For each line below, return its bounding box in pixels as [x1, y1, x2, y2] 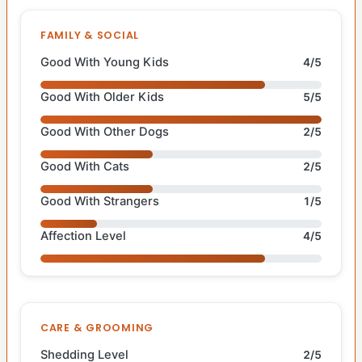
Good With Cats [40, 158, 129, 174]
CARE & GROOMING [40, 320, 154, 335]
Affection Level [40, 228, 126, 243]
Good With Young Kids [40, 54, 169, 69]
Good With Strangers [40, 193, 159, 208]
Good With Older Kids [40, 89, 164, 104]
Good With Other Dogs [40, 124, 169, 139]
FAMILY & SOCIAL [40, 27, 140, 42]
